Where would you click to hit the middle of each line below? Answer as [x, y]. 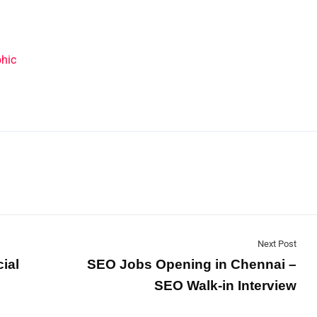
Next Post [277, 244]
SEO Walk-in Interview [225, 286]
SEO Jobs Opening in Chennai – [192, 264]
